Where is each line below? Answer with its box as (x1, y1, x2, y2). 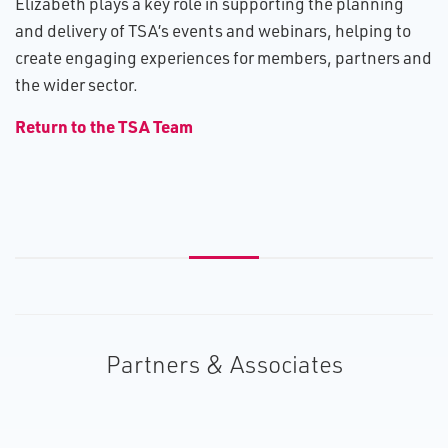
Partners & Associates (105, 349, 343, 379)
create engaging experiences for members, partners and (15, 47, 432, 68)
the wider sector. (15, 74, 138, 95)
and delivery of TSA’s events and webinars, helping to (15, 20, 411, 41)
